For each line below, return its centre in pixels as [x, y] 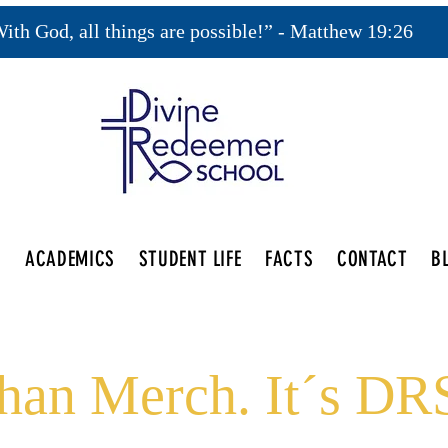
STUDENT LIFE [190, 258]
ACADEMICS [70, 258]
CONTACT [372, 258]
